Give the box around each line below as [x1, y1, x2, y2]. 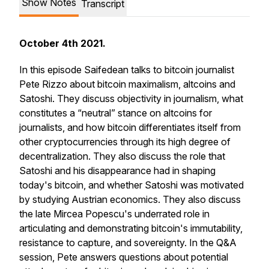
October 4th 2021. [19, 37, 106, 49]
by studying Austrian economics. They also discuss [19, 193, 241, 205]
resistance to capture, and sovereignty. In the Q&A [19, 237, 237, 249]
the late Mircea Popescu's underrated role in [19, 208, 210, 220]
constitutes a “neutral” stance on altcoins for [19, 107, 212, 119]
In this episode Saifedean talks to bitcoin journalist [19, 64, 234, 76]
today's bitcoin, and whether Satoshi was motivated [19, 179, 244, 191]
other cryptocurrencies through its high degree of [19, 136, 231, 148]
